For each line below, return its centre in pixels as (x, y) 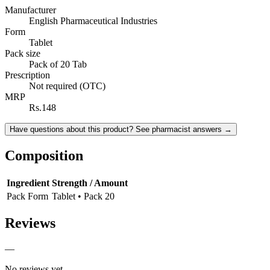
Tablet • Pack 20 (83, 196)
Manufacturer (30, 10)
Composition (44, 155)
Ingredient (28, 183)
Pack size (23, 53)
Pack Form (27, 196)
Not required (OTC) (67, 86)
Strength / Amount (90, 183)
